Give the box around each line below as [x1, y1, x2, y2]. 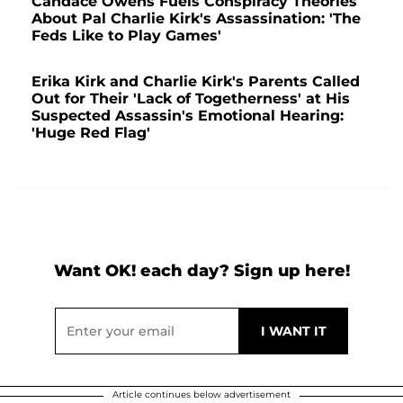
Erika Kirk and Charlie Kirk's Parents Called [31, 73, 360, 91]
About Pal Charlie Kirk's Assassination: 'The [31, 10, 361, 28]
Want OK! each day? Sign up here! [53, 261, 350, 282]
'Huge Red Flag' [31, 124, 150, 142]
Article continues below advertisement [112, 389, 291, 401]
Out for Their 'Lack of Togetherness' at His [31, 90, 350, 108]
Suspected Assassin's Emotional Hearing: [31, 107, 344, 125]
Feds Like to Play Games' [31, 27, 221, 45]
